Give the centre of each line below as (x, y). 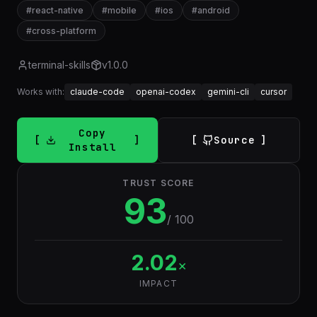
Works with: (41, 92)
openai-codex (166, 92)
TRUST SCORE (158, 183)
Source (235, 140)
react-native (58, 10)
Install (92, 147)
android (214, 10)
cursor (273, 92)
